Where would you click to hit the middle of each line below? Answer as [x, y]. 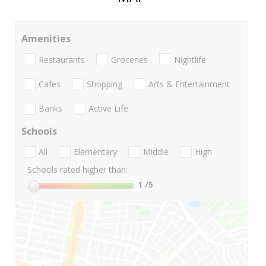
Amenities [46, 39]
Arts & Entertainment [189, 84]
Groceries [129, 59]
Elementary [95, 152]
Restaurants [62, 59]
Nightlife [190, 59]
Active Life [108, 109]
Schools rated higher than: [77, 170]
